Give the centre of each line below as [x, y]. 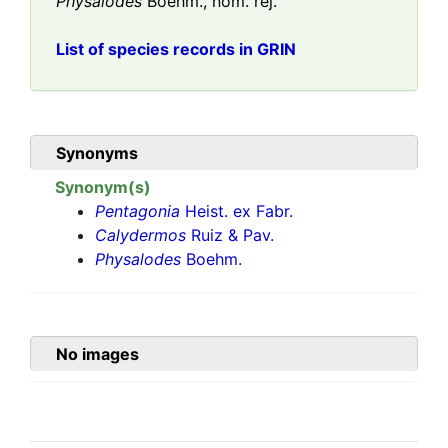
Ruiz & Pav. [230, 235]
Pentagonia [137, 211]
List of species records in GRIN [176, 49]
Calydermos [140, 235]
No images [97, 354]
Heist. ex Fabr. [236, 211]
